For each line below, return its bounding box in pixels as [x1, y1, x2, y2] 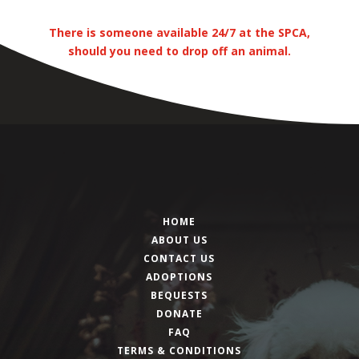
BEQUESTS [151, 288, 208, 302]
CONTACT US [143, 251, 216, 265]
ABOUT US [151, 232, 208, 247]
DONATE [155, 306, 203, 321]
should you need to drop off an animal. [67, 42, 291, 58]
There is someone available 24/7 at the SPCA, [48, 24, 310, 40]
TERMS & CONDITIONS [117, 343, 242, 357]
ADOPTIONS [146, 269, 213, 284]
